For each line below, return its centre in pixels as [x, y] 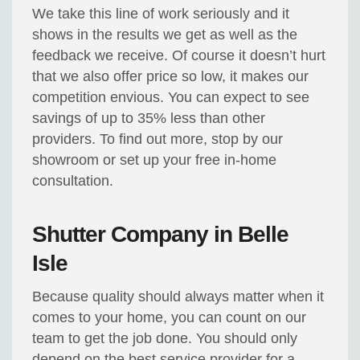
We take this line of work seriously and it [161, 14]
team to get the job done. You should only [165, 339]
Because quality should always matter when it [178, 297]
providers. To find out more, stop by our [158, 139]
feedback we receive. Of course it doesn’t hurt [179, 56]
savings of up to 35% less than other [149, 119]
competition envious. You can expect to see [171, 98]
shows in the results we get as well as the [165, 35]
